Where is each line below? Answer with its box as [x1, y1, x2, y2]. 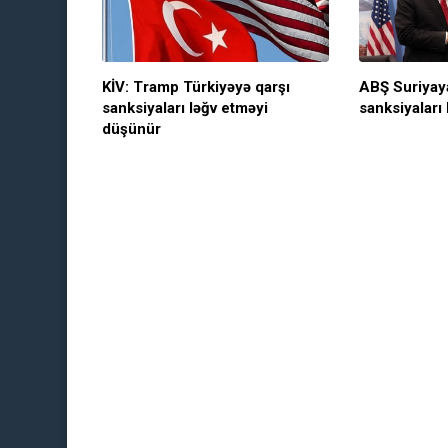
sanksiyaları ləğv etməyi [102, 99, 268, 117]
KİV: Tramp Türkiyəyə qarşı [102, 78, 290, 96]
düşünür [102, 120, 161, 138]
